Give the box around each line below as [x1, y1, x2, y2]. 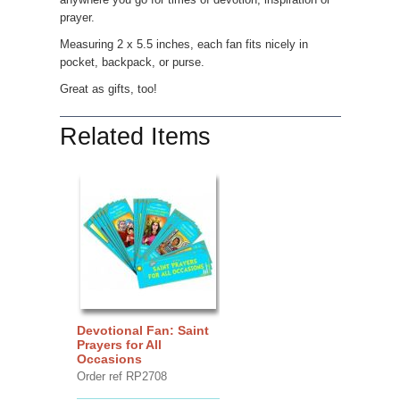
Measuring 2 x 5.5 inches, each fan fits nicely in [59, 37, 308, 51]
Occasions [76, 351, 142, 366]
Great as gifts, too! [59, 82, 157, 96]
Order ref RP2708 [76, 369, 167, 383]
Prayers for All [76, 337, 162, 352]
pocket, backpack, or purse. [59, 55, 204, 69]
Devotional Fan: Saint [76, 322, 209, 337]
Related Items [59, 122, 211, 150]
